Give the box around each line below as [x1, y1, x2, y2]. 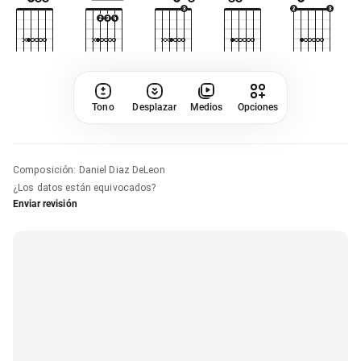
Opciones [237, 101, 279, 113]
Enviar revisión [13, 197, 77, 210]
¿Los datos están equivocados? [13, 181, 156, 193]
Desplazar [132, 101, 177, 113]
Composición [13, 164, 74, 176]
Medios [189, 101, 223, 113]
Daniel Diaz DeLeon [78, 164, 165, 176]
